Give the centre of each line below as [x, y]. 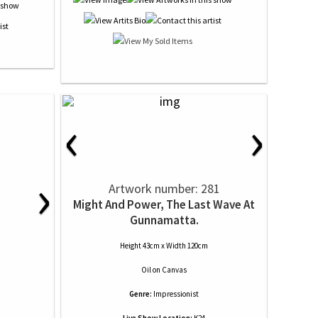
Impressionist [176, 294]
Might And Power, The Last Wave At [164, 204]
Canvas [174, 270]
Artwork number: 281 [164, 188]
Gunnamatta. [164, 220]
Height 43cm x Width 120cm [164, 246]
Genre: [141, 294]
